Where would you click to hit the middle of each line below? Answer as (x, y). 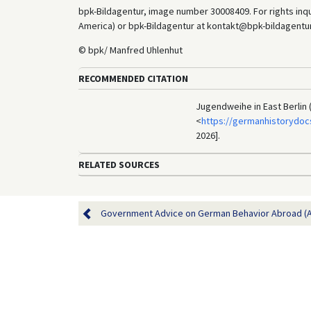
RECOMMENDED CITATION (133, 78)
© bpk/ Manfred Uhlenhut (130, 50)
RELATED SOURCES (119, 164)
